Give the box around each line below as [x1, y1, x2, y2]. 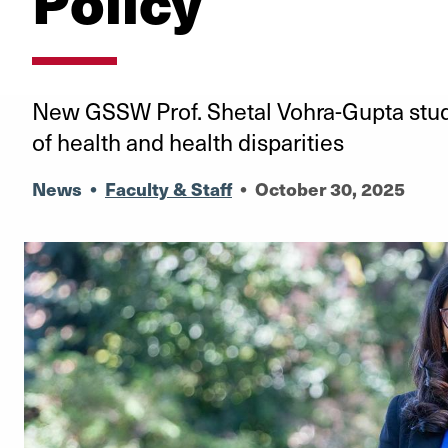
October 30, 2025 [254, 176, 405, 201]
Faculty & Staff [104, 176, 232, 201]
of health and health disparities [31, 126, 344, 157]
